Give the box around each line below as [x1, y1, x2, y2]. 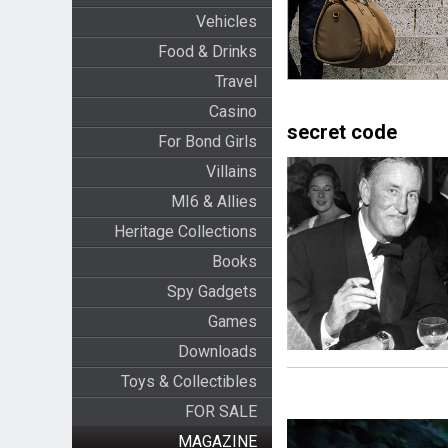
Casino [208, 102, 257, 121]
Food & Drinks [157, 42, 257, 61]
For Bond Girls [157, 132, 257, 151]
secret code [286, 120, 397, 145]
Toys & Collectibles [120, 372, 257, 391]
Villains [205, 162, 257, 181]
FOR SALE [184, 402, 257, 421]
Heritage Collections [113, 222, 257, 241]
